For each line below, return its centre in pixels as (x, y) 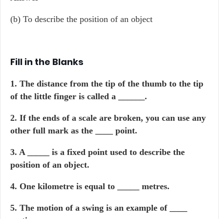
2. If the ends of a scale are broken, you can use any (108, 118)
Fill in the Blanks (47, 62)
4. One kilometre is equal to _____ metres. (90, 186)
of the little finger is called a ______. (79, 96)
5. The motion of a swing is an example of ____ (99, 208)
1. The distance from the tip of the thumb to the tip (107, 84)
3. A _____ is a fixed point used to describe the (98, 152)
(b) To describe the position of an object (81, 19)
